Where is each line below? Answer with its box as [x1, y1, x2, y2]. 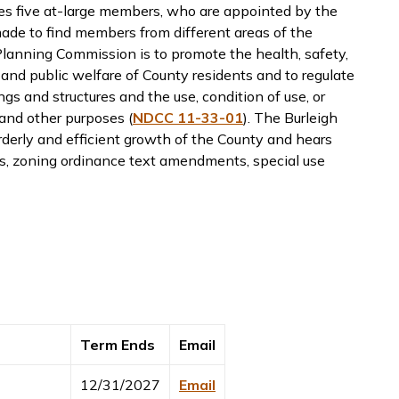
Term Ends [80, 336, 155, 354]
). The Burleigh [243, 109, 338, 126]
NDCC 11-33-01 [133, 109, 243, 126]
